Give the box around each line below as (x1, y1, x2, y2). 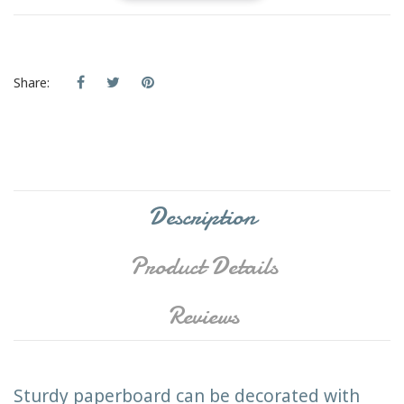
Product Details (129, 248, 278, 283)
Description (148, 198, 256, 234)
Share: (14, 73, 50, 91)
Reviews (168, 298, 240, 333)
